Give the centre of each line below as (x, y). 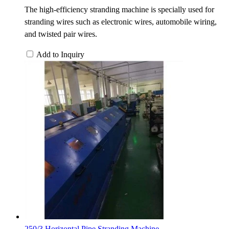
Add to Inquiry (60, 54)
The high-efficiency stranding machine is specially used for (119, 9)
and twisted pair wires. (61, 34)
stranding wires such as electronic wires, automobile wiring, (121, 21)
